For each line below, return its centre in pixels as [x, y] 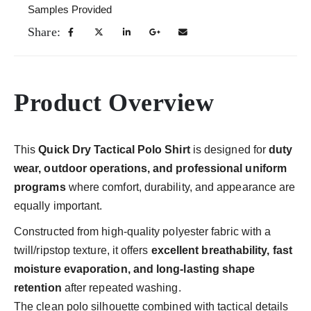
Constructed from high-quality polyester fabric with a [143, 231]
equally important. [58, 205]
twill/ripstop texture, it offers [83, 250]
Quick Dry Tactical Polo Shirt [114, 149]
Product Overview [114, 102]
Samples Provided [70, 9]
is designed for [229, 149]
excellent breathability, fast [221, 250]
